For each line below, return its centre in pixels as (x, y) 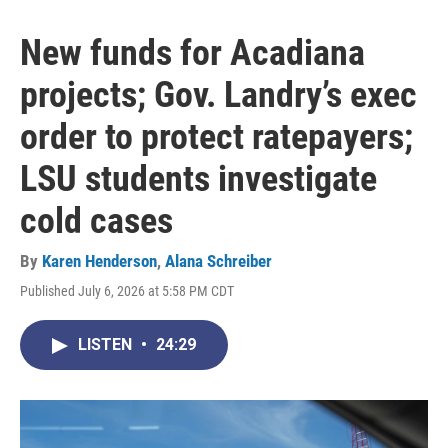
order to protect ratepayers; (216, 137)
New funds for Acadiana (192, 53)
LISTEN (107, 345)
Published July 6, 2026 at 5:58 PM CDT (127, 291)
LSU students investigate (198, 179)
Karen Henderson (99, 261)
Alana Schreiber (218, 261)
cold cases (96, 221)
